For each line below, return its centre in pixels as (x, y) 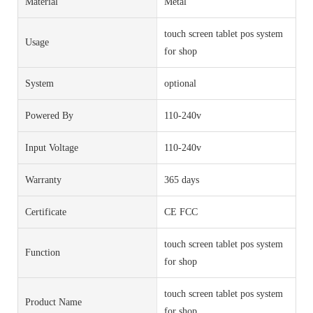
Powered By (49, 115)
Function (43, 253)
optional (180, 83)
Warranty (43, 180)
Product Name (53, 303)
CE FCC (181, 212)
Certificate (46, 212)
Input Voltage (52, 147)
